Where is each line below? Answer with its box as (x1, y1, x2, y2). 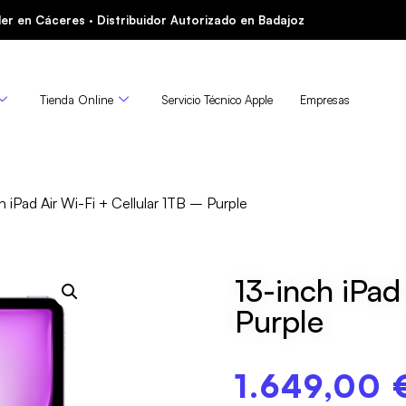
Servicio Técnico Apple (161, 92, 274, 107)
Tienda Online (40, 92, 114, 107)
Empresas (300, 92, 351, 107)
